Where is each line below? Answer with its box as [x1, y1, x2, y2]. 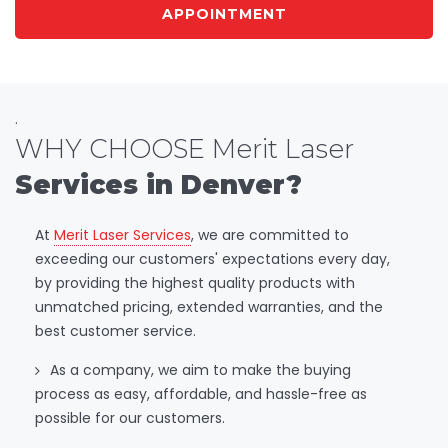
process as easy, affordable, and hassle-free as [35, 383, 367, 404]
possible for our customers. [35, 407, 225, 428]
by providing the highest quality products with [35, 272, 355, 293]
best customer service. [35, 320, 196, 341]
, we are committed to [191, 224, 349, 245]
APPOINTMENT [161, 4, 287, 23]
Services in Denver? [15, 168, 302, 201]
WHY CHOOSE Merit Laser [15, 132, 354, 165]
